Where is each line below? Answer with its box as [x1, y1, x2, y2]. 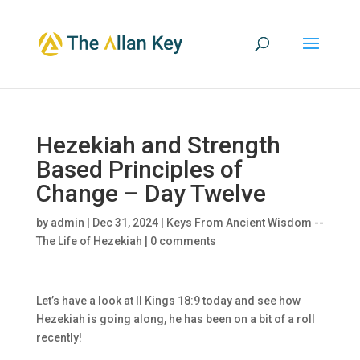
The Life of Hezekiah [35, 235, 142, 247]
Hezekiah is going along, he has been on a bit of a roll [35, 313, 315, 325]
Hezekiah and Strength [35, 131, 280, 159]
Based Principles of [35, 155, 243, 183]
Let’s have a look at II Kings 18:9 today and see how [35, 294, 301, 307]
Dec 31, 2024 [92, 216, 158, 229]
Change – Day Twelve [35, 179, 266, 207]
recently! [35, 331, 82, 344]
